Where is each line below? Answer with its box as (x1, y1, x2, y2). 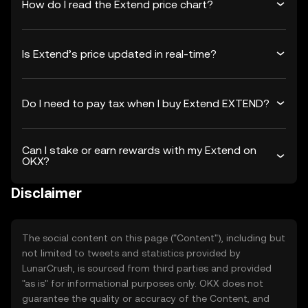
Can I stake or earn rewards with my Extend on (22, 144, 256, 157)
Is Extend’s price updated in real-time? (22, 47, 217, 60)
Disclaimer (11, 185, 82, 201)
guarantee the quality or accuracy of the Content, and (22, 293, 269, 304)
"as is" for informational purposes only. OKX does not (22, 278, 263, 289)
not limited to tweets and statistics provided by (22, 247, 241, 258)
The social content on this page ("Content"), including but (22, 232, 285, 243)
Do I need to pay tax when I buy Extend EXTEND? (22, 96, 269, 110)
